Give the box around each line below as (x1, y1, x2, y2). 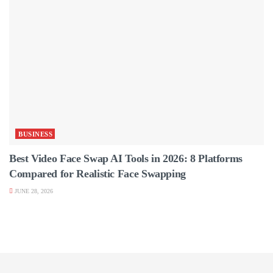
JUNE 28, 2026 (13, 187, 53, 194)
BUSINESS (18, 130, 52, 138)
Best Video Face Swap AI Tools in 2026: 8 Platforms (9, 152, 243, 165)
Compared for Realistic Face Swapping (9, 167, 186, 180)
